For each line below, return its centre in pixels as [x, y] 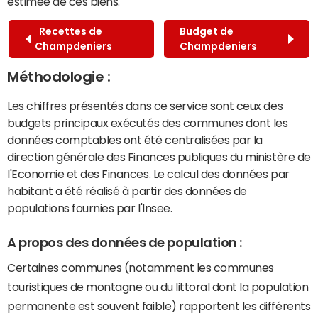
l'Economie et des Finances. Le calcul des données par [148, 174]
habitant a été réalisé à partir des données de [127, 191]
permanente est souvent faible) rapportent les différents [159, 306]
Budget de [206, 32]
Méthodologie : [59, 77]
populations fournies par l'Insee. [90, 208]
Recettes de [68, 32]
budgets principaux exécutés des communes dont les [148, 123]
